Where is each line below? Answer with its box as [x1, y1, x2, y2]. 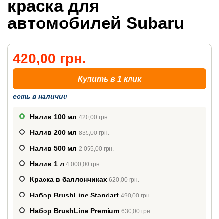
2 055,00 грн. [79, 145, 114, 152]
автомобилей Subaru [7, 13, 184, 32]
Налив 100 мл [30, 113, 79, 121]
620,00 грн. [109, 176, 139, 183]
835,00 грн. [79, 130, 109, 136]
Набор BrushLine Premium [30, 207, 121, 215]
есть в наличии [13, 92, 67, 100]
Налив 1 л [30, 160, 66, 168]
